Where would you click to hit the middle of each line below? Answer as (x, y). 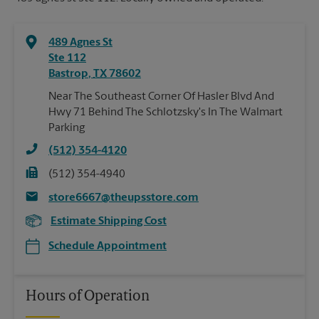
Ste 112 (67, 59)
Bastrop (68, 74)
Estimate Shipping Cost (109, 222)
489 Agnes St (80, 43)
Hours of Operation (88, 297)
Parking (67, 129)
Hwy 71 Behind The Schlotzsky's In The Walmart (166, 113)
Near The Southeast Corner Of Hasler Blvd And (161, 97)
